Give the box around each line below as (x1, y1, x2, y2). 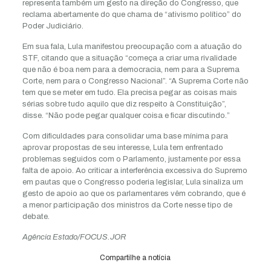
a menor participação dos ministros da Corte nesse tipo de (22, 201, 232, 209)
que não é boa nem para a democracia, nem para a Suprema (22, 65, 240, 74)
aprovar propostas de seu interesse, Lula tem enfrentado (22, 143, 223, 152)
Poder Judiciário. (22, 22, 83, 30)
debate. (22, 212, 50, 221)
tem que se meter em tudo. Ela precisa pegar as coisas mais (22, 88, 237, 97)
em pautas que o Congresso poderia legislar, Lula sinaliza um (22, 178, 243, 186)
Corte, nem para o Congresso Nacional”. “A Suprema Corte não (22, 77, 249, 85)
